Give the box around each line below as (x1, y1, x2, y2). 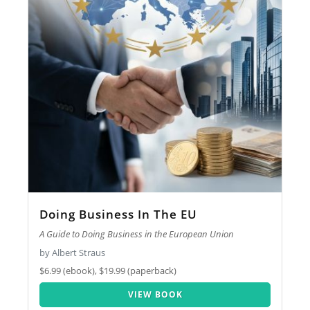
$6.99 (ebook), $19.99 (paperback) (39, 264, 177, 277)
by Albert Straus (39, 246, 106, 259)
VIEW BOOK (127, 288, 183, 300)
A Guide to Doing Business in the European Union (39, 228, 235, 241)
